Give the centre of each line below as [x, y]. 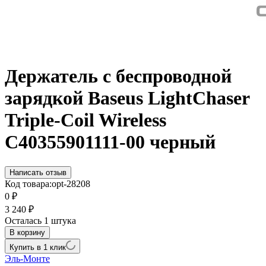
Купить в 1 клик [38, 247]
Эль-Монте [27, 258]
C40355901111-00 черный [110, 142]
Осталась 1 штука [40, 220]
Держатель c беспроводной [118, 76]
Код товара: [28, 183]
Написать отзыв [38, 172]
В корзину [27, 232]
